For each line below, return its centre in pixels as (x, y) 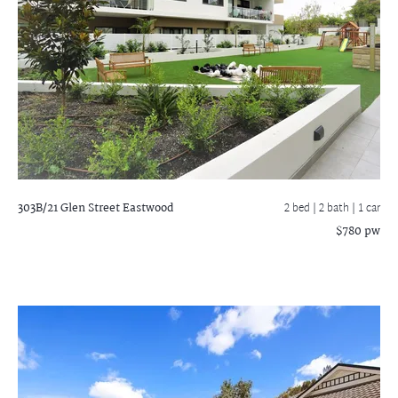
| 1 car (366, 209)
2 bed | (302, 209)
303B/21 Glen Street (69, 208)
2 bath (335, 209)
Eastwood (147, 208)
